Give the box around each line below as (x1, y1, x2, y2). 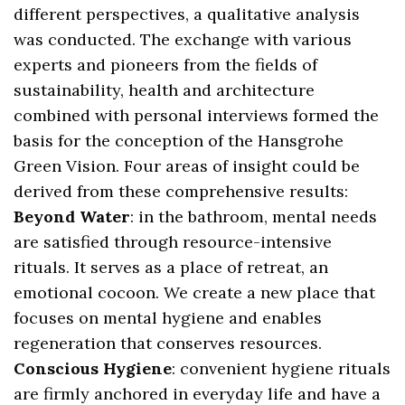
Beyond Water (14, 205, 131, 227)
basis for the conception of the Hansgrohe (14, 129, 344, 151)
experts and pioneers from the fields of (14, 53, 318, 75)
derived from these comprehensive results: (14, 180, 349, 202)
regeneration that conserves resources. (14, 332, 323, 353)
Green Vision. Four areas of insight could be (14, 155, 361, 176)
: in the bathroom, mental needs (130, 205, 378, 227)
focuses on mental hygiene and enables (14, 306, 323, 328)
